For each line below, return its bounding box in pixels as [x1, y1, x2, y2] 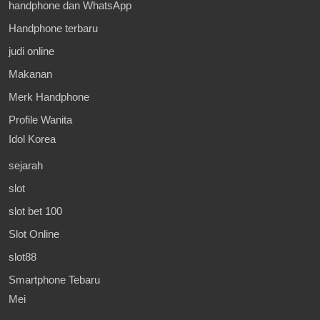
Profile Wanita [9, 113, 72, 126]
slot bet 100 [9, 204, 62, 217]
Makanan [9, 67, 52, 80]
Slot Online [9, 227, 59, 240]
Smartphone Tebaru [9, 273, 100, 286]
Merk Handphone [9, 90, 89, 103]
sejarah [9, 159, 43, 171]
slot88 [9, 250, 36, 263]
